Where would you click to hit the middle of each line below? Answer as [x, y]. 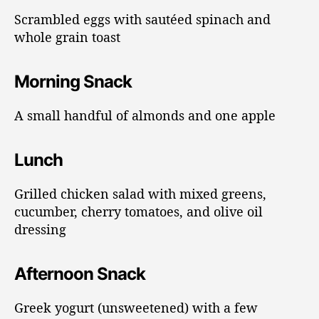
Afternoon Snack [80, 273]
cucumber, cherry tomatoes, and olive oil [138, 211]
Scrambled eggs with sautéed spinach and [142, 19]
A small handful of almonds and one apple [145, 115]
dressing [40, 229]
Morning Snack [73, 81]
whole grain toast [67, 37]
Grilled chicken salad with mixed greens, [140, 193]
